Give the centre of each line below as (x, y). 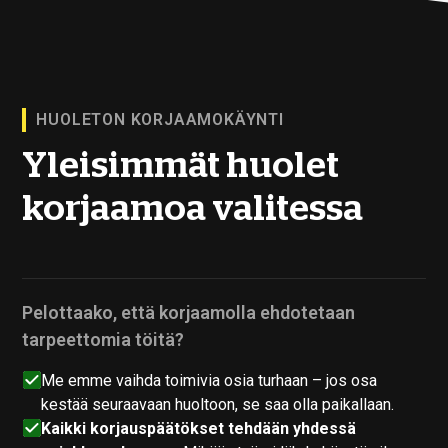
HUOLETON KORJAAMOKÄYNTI (160, 119)
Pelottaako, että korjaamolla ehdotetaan (189, 312)
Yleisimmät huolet (181, 164)
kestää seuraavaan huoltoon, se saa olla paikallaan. (218, 404)
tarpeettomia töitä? (103, 339)
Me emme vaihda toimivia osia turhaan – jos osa (209, 380)
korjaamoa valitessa (193, 207)
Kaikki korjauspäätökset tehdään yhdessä (199, 428)
